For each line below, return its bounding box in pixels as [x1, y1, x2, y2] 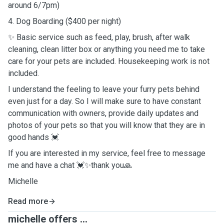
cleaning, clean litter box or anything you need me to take [8, 44, 205, 54]
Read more [8, 196, 48, 206]
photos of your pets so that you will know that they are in [8, 120, 205, 130]
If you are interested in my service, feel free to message [8, 148, 205, 158]
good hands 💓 [8, 132, 59, 142]
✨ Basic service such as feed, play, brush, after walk [8, 32, 190, 42]
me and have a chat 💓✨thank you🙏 [8, 160, 132, 170]
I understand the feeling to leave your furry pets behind [8, 84, 199, 94]
